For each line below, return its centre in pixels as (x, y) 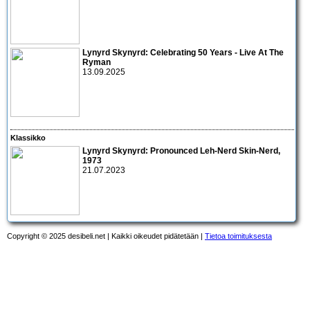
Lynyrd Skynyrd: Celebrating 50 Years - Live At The (183, 52)
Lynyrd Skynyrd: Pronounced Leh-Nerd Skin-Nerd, (181, 151)
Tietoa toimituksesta (238, 236)
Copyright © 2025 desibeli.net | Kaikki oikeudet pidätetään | (106, 236)
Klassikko (28, 138)
